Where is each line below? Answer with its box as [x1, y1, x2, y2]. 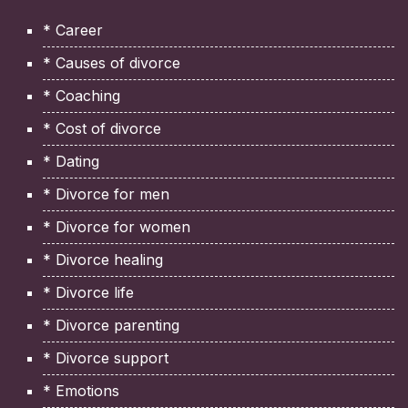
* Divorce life [43, 282, 134, 301]
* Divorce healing [43, 250, 163, 269]
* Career [43, 20, 103, 39]
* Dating [43, 151, 99, 170]
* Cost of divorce [43, 118, 161, 138]
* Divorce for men [43, 184, 169, 203]
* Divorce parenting [43, 315, 179, 334]
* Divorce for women [43, 217, 190, 236]
